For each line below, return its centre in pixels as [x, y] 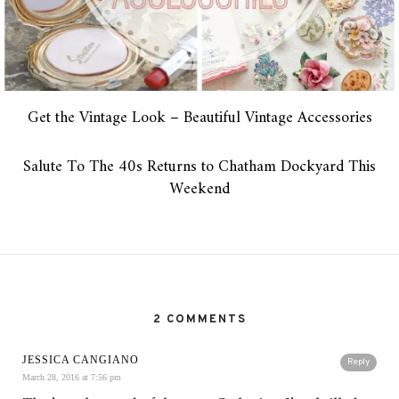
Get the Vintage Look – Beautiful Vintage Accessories [199, 118]
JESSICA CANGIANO [81, 360]
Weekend [199, 190]
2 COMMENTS [199, 320]
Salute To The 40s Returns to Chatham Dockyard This [199, 167]
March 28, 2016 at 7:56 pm [72, 378]
